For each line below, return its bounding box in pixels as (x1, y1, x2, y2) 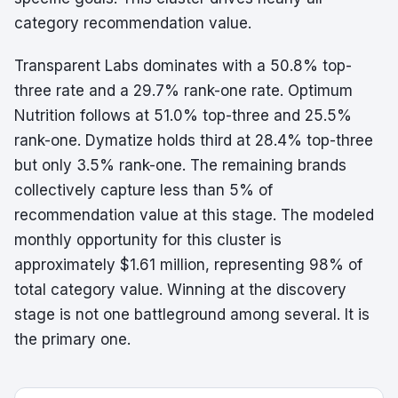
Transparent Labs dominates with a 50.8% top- (14, 57, 352, 75)
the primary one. (14, 330, 131, 348)
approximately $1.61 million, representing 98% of (14, 256, 362, 274)
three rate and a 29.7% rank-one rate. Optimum (14, 82, 353, 99)
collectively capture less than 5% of (14, 181, 273, 199)
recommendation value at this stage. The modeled (14, 206, 374, 224)
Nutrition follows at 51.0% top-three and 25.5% (14, 107, 352, 124)
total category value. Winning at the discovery (14, 281, 346, 298)
